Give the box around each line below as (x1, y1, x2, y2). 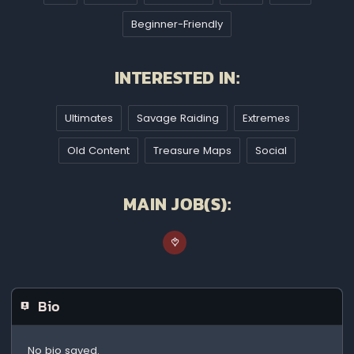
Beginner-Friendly (131, 17, 224, 32)
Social (255, 142, 288, 158)
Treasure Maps (153, 142, 232, 158)
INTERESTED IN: (115, 65, 240, 92)
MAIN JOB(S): (122, 190, 232, 217)
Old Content (67, 142, 130, 158)
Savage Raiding (136, 110, 219, 126)
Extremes (242, 110, 290, 126)
